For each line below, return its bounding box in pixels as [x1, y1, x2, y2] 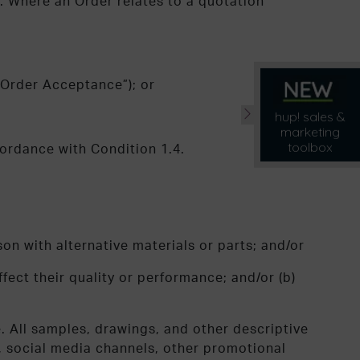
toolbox [288, 139, 333, 155]
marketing [280, 124, 340, 140]
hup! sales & [275, 108, 346, 125]
